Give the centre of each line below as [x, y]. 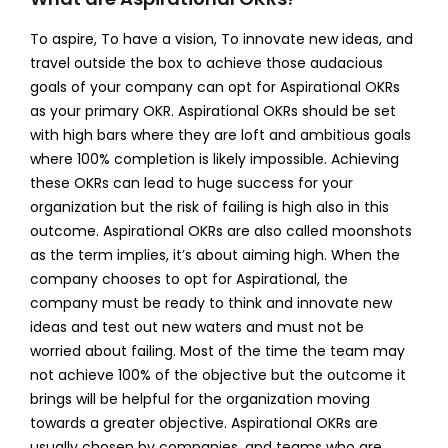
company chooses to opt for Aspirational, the [188, 278]
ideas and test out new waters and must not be [196, 326]
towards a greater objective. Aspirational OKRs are [203, 422]
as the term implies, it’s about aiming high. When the [214, 254]
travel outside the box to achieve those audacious [206, 62]
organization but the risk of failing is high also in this [209, 206]
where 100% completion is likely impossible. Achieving [214, 158]
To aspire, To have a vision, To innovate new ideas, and [221, 38]
